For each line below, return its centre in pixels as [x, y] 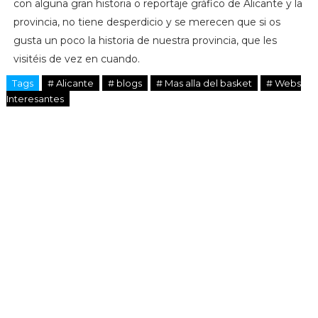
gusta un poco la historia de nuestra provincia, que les [145, 40]
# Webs [283, 83]
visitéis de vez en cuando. [76, 59]
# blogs [125, 83]
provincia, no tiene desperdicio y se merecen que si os [147, 22]
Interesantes [35, 98]
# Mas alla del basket [204, 83]
